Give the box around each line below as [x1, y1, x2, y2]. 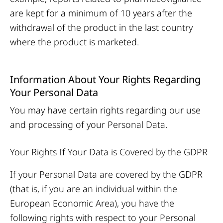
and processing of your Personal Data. [10, 118, 167, 130]
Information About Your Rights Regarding [10, 73, 201, 86]
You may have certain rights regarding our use [10, 104, 201, 116]
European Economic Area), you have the [10, 197, 174, 209]
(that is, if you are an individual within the [10, 183, 177, 195]
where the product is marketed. [10, 36, 139, 48]
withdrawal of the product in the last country [10, 21, 193, 33]
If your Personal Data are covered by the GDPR [10, 168, 203, 180]
